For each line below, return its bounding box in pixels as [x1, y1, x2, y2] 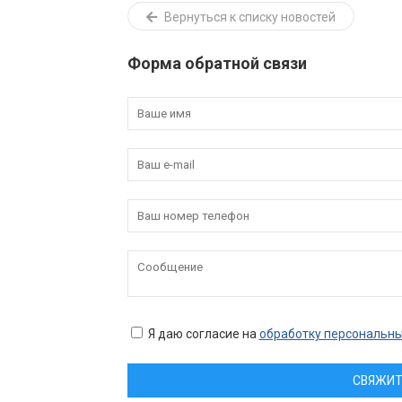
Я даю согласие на [144, 326, 259, 341]
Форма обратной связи [127, 53, 307, 73]
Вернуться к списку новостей [161, 9, 336, 24]
